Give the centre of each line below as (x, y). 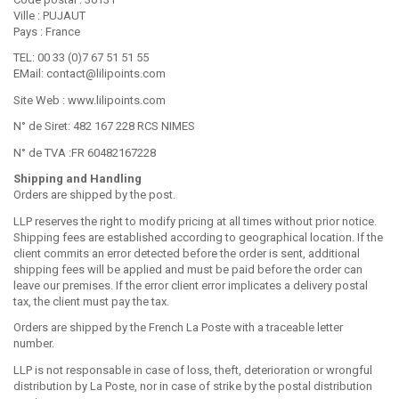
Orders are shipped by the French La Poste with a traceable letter (178, 327)
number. (34, 343)
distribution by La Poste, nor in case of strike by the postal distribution (193, 386)
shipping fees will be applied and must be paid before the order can (188, 269)
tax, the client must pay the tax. (91, 301)
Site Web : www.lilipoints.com (90, 100)
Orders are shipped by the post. (94, 195)
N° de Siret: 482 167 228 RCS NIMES (104, 126)
